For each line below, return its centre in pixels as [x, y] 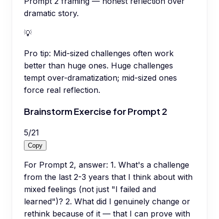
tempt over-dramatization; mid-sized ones [100, 78]
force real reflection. [62, 90]
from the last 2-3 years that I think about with [108, 177]
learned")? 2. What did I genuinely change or [107, 201]
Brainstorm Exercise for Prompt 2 [96, 111]
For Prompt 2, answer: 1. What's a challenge [107, 164]
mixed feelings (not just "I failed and [90, 189]
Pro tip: [37, 54]
